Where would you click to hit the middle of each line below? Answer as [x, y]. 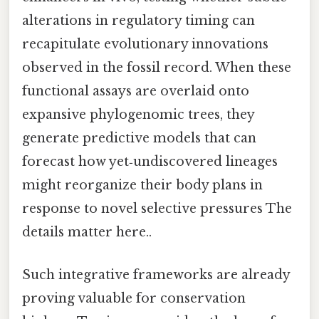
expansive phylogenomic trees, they [138, 115]
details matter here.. [87, 232]
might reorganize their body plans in [142, 185]
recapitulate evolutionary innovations [145, 45]
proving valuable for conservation [134, 298]
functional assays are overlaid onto [136, 91]
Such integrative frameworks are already [156, 274]
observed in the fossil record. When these [157, 68]
